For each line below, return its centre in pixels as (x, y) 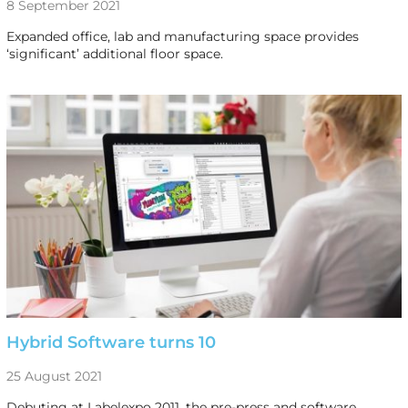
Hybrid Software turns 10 (111, 342)
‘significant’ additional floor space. (114, 53)
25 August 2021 (54, 376)
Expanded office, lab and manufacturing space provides (182, 36)
